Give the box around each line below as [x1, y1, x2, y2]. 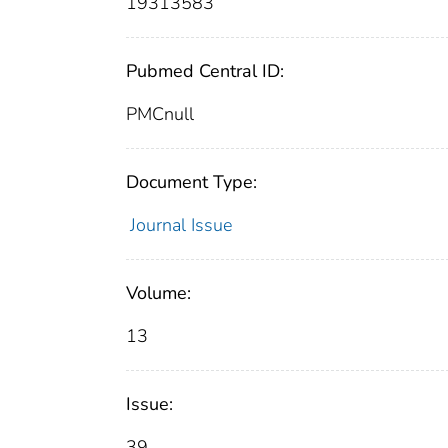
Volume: [126, 281, 191, 306]
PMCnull [126, 102, 194, 127]
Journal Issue [129, 213, 232, 238]
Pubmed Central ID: [126, 59, 284, 84]
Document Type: [126, 170, 257, 195]
